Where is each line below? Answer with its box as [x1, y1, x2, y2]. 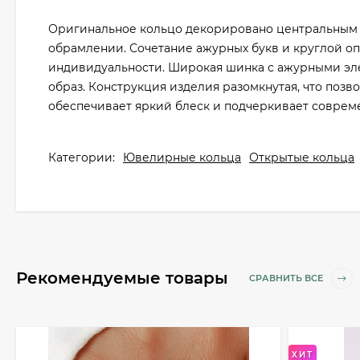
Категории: [48, 150, 115, 165]
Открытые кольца [249, 150, 354, 165]
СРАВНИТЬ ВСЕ [249, 272, 325, 284]
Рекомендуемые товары [16, 268, 233, 288]
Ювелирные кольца [123, 150, 241, 165]
